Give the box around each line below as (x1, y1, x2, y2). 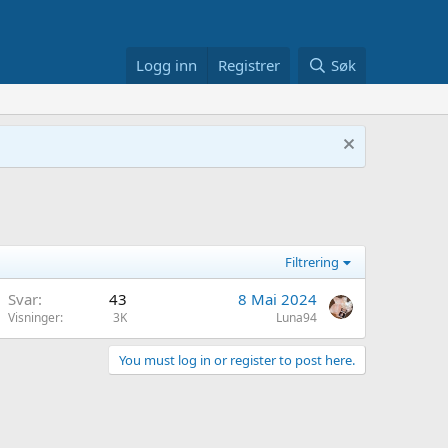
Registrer (218, 55, 281, 75)
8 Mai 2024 (238, 289, 317, 309)
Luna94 (276, 309, 317, 326)
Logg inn (136, 55, 198, 75)
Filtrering (285, 253, 340, 271)
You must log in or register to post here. (119, 351, 355, 369)
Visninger (8, 309, 60, 326)
